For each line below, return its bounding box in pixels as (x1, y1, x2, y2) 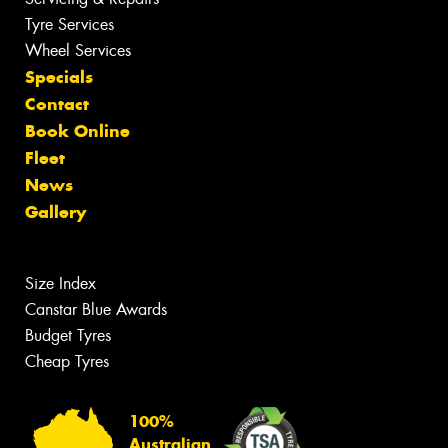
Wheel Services (25, 40, 131, 62)
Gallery (25, 201, 86, 224)
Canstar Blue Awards (25, 299, 167, 321)
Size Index (25, 273, 96, 295)
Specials (25, 66, 93, 89)
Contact (25, 93, 89, 116)
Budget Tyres (25, 325, 111, 347)
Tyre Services (25, 14, 114, 36)
